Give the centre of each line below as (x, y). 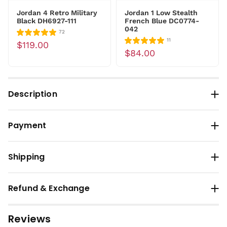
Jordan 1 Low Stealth (161, 12)
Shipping (27, 157)
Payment (27, 125)
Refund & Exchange (49, 188)
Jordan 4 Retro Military (57, 12)
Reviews (30, 219)
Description (33, 94)
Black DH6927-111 (47, 21)
